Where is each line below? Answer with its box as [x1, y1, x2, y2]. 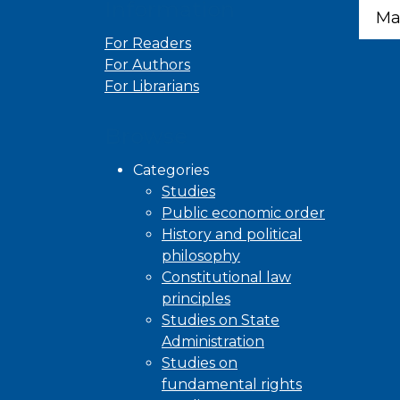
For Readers [104, 35, 191, 53]
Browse [104, 123, 187, 150]
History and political [162, 226, 302, 244]
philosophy [162, 247, 240, 265]
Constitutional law [162, 269, 291, 287]
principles [162, 290, 230, 308]
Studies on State [162, 312, 279, 329]
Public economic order [162, 204, 325, 222]
